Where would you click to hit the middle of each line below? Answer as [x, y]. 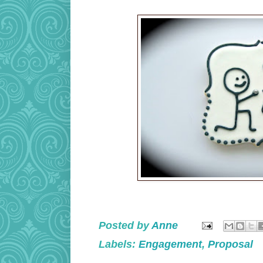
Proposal [230, 245]
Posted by [125, 225]
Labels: [119, 245]
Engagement [170, 245]
